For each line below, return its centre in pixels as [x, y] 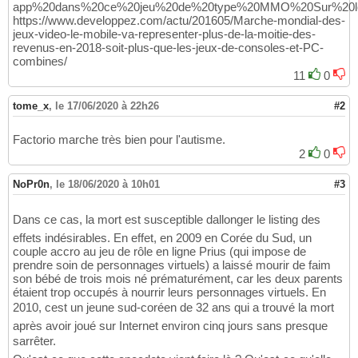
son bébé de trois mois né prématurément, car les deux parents [178, 279]
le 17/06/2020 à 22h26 [107, 106]
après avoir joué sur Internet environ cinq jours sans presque [170, 326]
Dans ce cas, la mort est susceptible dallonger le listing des [167, 220]
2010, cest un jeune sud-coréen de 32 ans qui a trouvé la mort [173, 308]
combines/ [40, 62]
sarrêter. [34, 341]
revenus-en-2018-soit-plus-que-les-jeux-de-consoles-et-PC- [168, 48]
